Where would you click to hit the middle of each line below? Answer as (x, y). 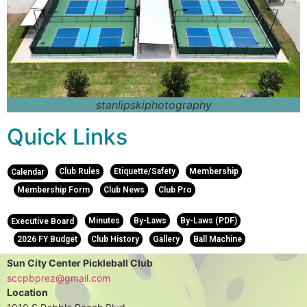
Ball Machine (218, 240)
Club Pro (175, 190)
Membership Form (53, 190)
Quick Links (67, 137)
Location (27, 293)
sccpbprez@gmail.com (59, 278)
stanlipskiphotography (153, 105)
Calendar (28, 172)
